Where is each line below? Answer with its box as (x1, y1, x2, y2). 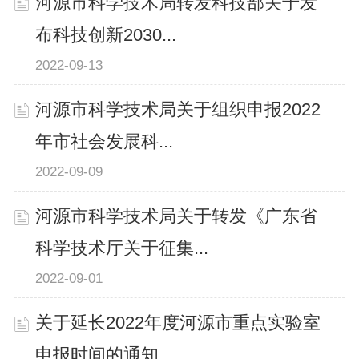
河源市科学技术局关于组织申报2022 (35, 99, 321, 119)
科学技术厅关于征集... (35, 238, 209, 258)
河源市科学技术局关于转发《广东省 (35, 206, 318, 226)
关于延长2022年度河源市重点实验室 (35, 313, 321, 333)
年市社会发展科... (35, 131, 174, 151)
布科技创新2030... (35, 25, 177, 45)
